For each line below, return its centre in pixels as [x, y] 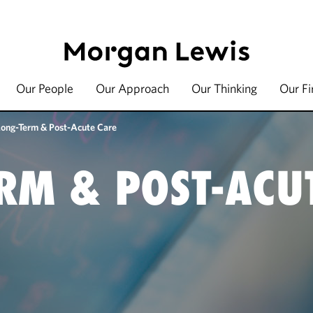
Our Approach [132, 88]
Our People [45, 88]
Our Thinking [224, 88]
